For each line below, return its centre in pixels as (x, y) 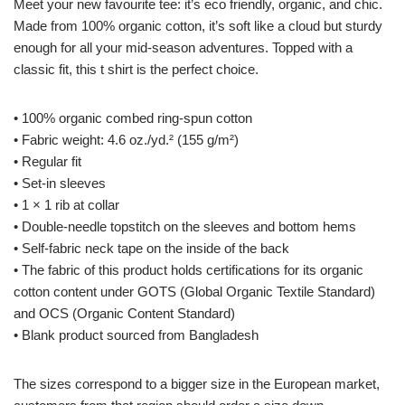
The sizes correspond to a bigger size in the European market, (197, 384)
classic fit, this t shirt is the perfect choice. (136, 69)
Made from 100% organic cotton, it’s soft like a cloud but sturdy (198, 26)
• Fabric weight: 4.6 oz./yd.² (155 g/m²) (126, 140)
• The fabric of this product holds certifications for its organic (188, 270)
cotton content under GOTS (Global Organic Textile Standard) (194, 292)
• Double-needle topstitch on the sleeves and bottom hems (185, 226)
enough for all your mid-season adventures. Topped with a (183, 47)
